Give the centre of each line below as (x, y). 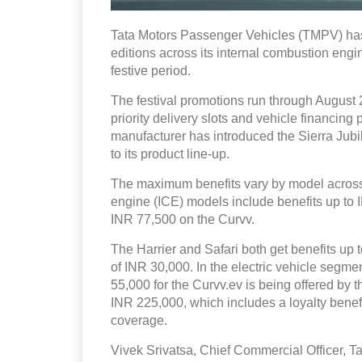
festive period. (151, 70)
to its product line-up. (170, 154)
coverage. (139, 320)
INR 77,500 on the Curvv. (183, 219)
